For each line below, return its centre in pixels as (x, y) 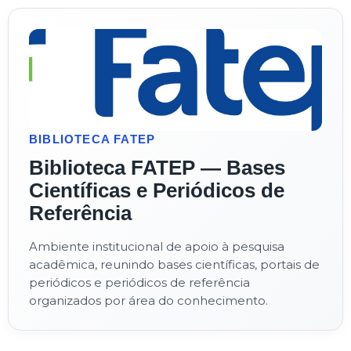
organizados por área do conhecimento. (148, 300)
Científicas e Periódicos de (157, 190)
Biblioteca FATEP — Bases (157, 168)
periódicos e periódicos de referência (139, 282)
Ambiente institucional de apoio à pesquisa (157, 246)
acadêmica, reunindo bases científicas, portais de (174, 264)
